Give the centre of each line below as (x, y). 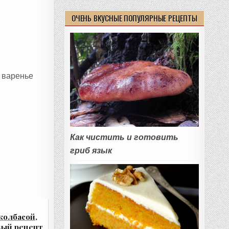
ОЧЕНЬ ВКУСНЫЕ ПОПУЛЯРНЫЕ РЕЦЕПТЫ (134, 18)
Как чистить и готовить (124, 138)
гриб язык (91, 151)
